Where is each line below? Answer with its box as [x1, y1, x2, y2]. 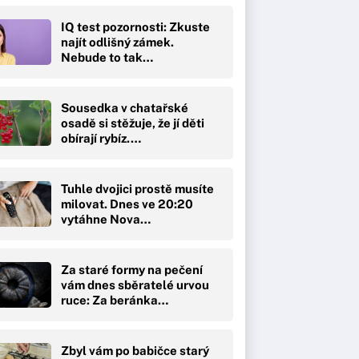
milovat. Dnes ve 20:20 [61, 196, 193, 211]
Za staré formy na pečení [61, 262, 203, 276]
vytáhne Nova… [61, 212, 151, 226]
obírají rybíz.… [61, 131, 141, 145]
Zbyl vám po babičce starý [61, 343, 209, 357]
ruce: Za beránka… [61, 292, 168, 307]
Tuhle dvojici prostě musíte [61, 181, 214, 196]
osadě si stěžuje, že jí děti [61, 115, 204, 130]
